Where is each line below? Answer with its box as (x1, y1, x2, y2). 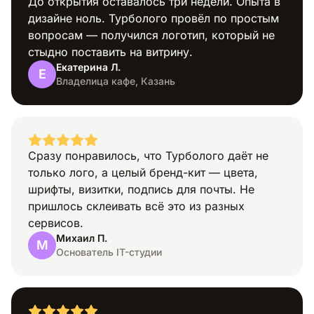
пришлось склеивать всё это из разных (28, 199, 245, 214)
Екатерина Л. (56, 61, 121, 74)
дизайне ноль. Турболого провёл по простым (28, 11, 279, 26)
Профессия (118, 71, 196, 88)
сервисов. (28, 216, 83, 231)
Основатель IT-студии (56, 246, 162, 259)
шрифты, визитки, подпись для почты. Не (28, 182, 254, 197)
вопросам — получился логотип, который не (28, 28, 275, 43)
